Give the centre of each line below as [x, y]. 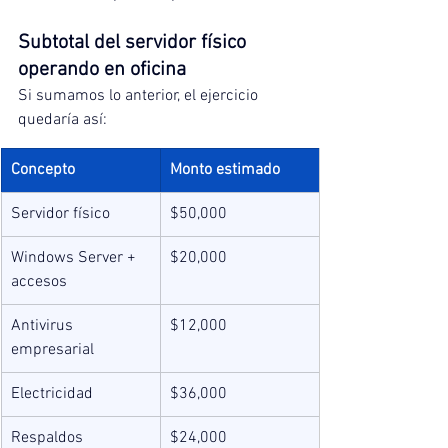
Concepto [43, 170]
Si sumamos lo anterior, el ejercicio [140, 96]
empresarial [52, 350]
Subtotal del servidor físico [134, 43]
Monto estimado [225, 170]
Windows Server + [75, 258]
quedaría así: [62, 120]
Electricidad [52, 394]
